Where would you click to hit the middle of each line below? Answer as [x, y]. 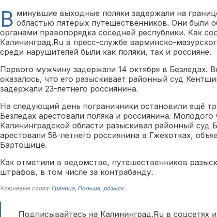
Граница [63, 188]
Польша [89, 188]
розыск [114, 188]
